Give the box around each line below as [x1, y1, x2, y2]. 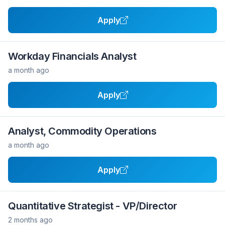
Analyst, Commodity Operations [8, 125, 157, 137]
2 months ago [8, 215, 53, 224]
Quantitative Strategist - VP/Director [8, 200, 177, 212]
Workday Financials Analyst [8, 50, 137, 62]
